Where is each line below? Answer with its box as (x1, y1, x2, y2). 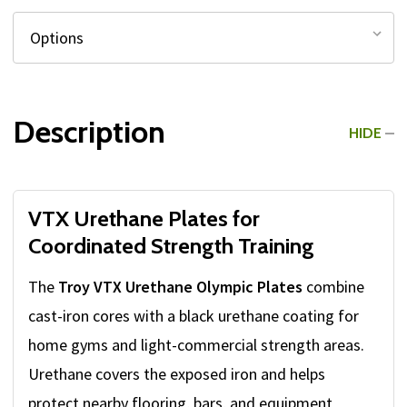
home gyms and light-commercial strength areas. (28, 334, 364, 356)
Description (13, 113, 165, 151)
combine (303, 276, 364, 298)
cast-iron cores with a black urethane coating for (28, 305, 359, 327)
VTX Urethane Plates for (28, 205, 260, 233)
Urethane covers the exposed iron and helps (28, 363, 325, 385)
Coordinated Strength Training (28, 233, 314, 260)
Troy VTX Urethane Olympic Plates (58, 276, 303, 298)
